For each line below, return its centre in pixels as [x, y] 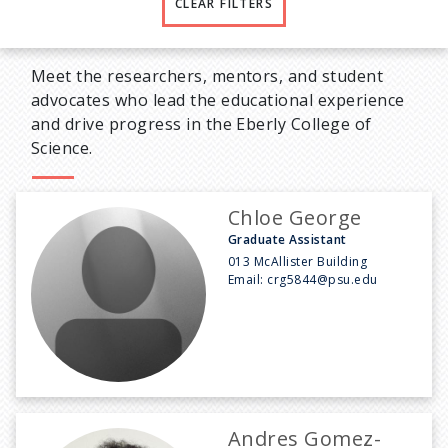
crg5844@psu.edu [322, 279]
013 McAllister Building [298, 261]
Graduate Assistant [287, 239]
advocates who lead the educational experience [218, 99]
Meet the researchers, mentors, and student [207, 75]
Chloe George [295, 217]
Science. [62, 147]
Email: [248, 279]
